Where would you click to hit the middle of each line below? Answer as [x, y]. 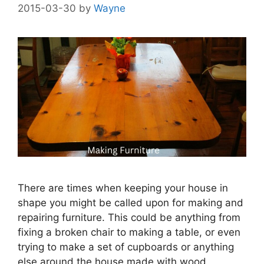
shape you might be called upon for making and [131, 203]
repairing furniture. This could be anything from [129, 218]
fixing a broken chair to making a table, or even [129, 232]
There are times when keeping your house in [123, 188]
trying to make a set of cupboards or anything [126, 247]
